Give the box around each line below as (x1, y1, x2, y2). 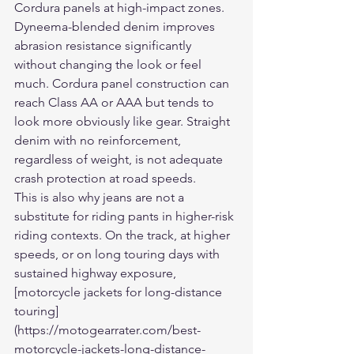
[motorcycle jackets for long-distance (14, 284, 225, 299)
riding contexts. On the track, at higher (14, 228, 233, 243)
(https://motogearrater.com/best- (14, 322, 201, 337)
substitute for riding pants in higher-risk (14, 209, 237, 224)
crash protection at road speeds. (14, 171, 196, 186)
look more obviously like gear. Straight (14, 114, 233, 129)
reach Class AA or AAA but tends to (14, 95, 217, 110)
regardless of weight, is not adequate (14, 152, 226, 167)
